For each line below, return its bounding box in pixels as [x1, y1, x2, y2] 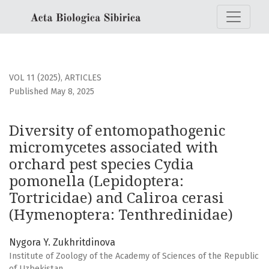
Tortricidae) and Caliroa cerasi [9, 190, 224, 207]
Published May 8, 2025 [9, 86, 94, 97]
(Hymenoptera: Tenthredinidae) [9, 207, 233, 224]
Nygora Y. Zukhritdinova [9, 237, 115, 249]
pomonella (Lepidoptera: [9, 173, 184, 190]
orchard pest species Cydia [9, 156, 194, 174]
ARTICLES [65, 73, 101, 83]
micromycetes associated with [9, 139, 218, 157]
